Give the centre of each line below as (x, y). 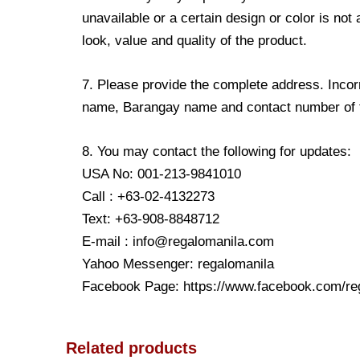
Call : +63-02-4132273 (148, 197)
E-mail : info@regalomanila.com (178, 242)
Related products (131, 348)
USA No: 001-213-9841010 (162, 174)
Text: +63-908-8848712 (151, 219)
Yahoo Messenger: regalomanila (178, 264)
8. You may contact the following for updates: (217, 152)
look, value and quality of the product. (194, 40)
